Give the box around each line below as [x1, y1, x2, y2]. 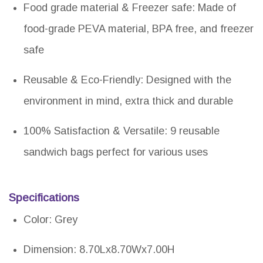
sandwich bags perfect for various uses [23, 146, 208, 159]
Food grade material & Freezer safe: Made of [23, 2, 236, 14]
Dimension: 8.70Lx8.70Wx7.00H [23, 244, 174, 256]
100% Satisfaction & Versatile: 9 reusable [23, 125, 220, 137]
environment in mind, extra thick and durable [23, 95, 233, 107]
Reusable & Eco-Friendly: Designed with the [23, 74, 231, 86]
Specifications [9, 191, 79, 204]
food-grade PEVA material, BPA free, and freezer [23, 23, 254, 35]
